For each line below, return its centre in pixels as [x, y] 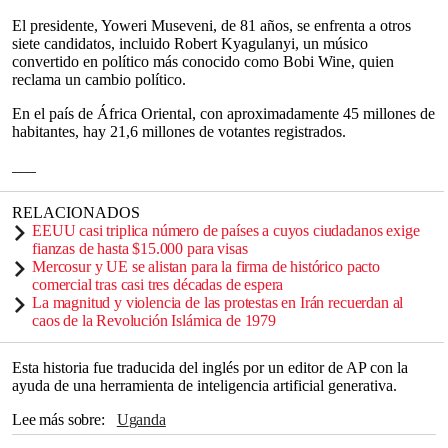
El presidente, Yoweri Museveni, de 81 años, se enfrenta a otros [211, 25]
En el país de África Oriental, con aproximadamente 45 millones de [223, 113]
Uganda [147, 419]
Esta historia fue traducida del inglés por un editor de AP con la [210, 367]
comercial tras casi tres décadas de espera [158, 284]
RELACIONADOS [76, 212]
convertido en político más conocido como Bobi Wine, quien [203, 61]
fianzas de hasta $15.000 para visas [140, 248]
